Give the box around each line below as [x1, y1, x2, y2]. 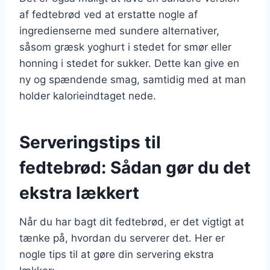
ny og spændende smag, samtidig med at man [19, 73, 246, 86]
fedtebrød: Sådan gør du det [19, 157, 251, 178]
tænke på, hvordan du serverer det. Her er [19, 231, 225, 244]
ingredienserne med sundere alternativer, [19, 24, 219, 37]
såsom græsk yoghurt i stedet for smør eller [19, 40, 231, 53]
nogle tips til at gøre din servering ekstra [19, 248, 214, 260]
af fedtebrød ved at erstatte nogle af [19, 8, 198, 20]
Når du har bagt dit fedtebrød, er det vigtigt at [19, 215, 244, 228]
